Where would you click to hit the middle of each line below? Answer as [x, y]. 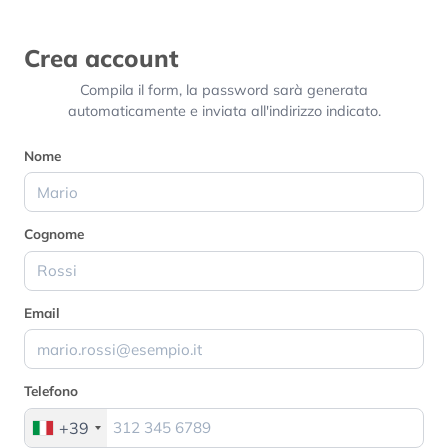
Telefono [51, 391]
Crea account [101, 58]
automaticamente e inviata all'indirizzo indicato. [224, 111]
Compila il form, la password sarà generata [224, 90]
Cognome [54, 234]
